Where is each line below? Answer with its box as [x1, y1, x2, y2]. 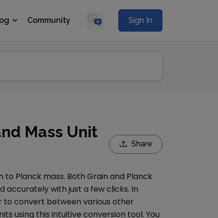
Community [27, 16, 71, 25]
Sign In [128, 16, 152, 25]
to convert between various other [2, 196, 134, 207]
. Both [64, 171, 87, 182]
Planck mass [16, 171, 64, 182]
